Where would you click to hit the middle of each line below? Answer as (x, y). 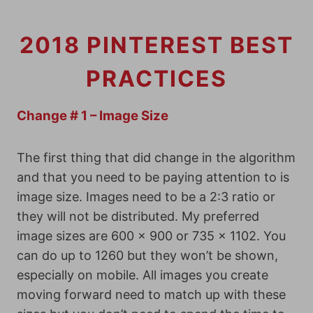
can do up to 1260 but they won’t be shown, (147, 255)
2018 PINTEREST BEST (156, 45)
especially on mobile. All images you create (143, 275)
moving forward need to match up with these (151, 294)
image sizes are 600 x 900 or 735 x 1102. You (151, 236)
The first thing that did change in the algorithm (156, 158)
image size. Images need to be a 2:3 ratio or (146, 197)
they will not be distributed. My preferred (138, 216)
